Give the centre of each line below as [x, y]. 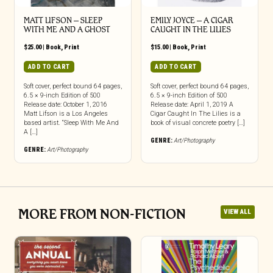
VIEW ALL [238, 212]
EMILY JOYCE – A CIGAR [192, 21]
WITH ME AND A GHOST [67, 30]
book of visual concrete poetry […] [197, 123]
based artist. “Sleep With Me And [71, 123]
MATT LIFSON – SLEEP [63, 21]
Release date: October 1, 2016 [65, 105]
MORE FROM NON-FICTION [102, 214]
